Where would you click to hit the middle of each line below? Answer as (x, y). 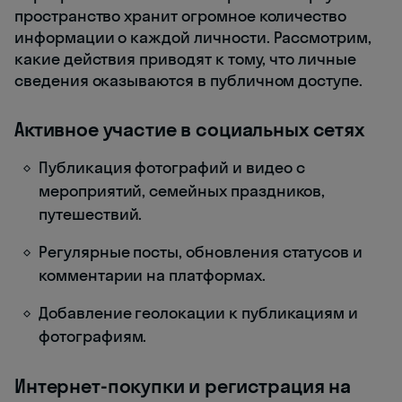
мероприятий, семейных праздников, (182, 190)
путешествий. (91, 214)
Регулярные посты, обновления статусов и (201, 251)
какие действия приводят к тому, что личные (185, 58)
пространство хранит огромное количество (181, 15)
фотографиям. (93, 336)
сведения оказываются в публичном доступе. (188, 80)
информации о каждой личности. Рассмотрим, (193, 37)
